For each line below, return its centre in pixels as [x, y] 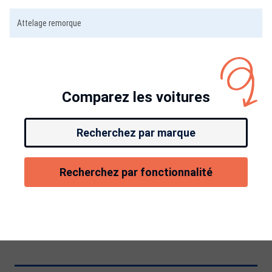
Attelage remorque [49, 23]
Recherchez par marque [136, 133]
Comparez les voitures [136, 97]
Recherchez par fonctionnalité [136, 172]
